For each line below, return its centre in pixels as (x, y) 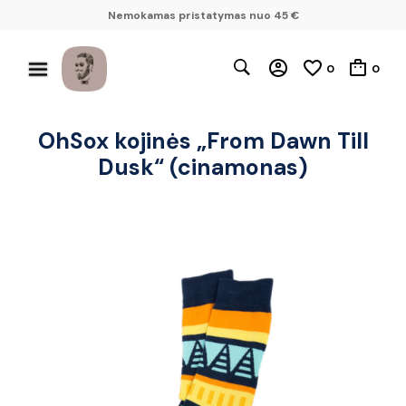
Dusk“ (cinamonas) (203, 167)
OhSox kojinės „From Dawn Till (203, 141)
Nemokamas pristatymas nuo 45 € (203, 15)
